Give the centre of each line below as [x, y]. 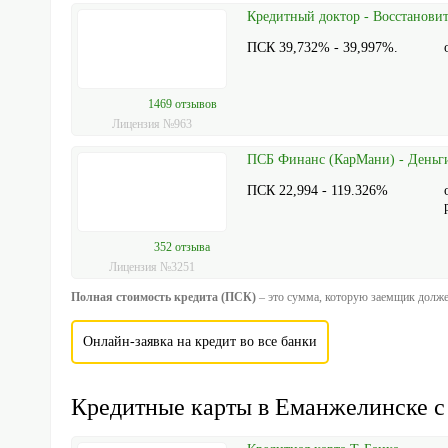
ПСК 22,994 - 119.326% [318, 190]
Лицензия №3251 [152, 267]
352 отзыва [182, 246]
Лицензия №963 [152, 124]
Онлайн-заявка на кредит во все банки [200, 341]
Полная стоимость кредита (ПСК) [163, 297]
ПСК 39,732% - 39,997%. [323, 47]
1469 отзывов [182, 103]
